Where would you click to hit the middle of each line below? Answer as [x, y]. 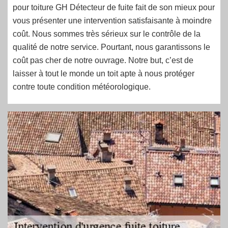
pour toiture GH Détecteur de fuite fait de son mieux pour [114, 7]
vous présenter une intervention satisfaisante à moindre [112, 21]
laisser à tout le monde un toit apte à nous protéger [104, 74]
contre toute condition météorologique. [82, 87]
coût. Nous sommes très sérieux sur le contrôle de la [107, 34]
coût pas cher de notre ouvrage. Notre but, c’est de [103, 60]
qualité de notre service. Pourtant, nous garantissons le [111, 47]
